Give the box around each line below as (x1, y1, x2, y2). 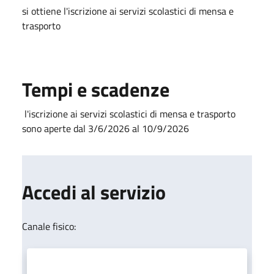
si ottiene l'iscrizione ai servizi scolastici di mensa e (22, 4, 234, 18)
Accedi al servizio (22, 177, 166, 207)
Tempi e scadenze (22, 75, 169, 104)
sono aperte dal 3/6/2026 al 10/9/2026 (22, 121, 189, 136)
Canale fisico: (22, 219, 76, 234)
